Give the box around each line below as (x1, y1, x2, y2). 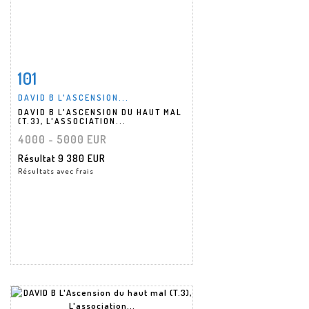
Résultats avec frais (18, 166, 94, 176)
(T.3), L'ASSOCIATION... (18, 115, 126, 126)
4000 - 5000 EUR (18, 132, 107, 146)
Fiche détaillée (27, 69, 96, 81)
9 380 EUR (58, 152, 106, 164)
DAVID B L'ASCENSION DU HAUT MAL (18, 106, 182, 117)
